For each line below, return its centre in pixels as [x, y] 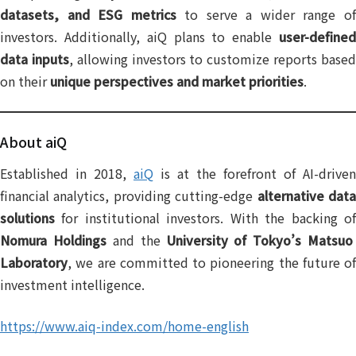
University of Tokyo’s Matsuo [260, 240]
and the [136, 240]
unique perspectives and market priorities [177, 81]
